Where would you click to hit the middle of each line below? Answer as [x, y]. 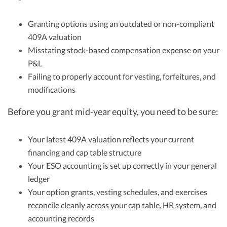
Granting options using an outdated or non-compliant [121, 24]
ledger [39, 179]
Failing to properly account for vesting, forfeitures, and [122, 77]
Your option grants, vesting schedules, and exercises [118, 192]
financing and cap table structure [85, 153]
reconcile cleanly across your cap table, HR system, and [122, 205]
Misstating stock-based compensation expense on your [124, 50]
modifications [52, 90]
